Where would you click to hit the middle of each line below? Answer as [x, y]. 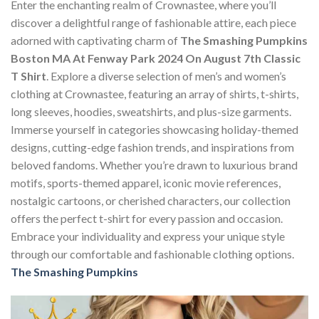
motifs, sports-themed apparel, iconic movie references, [146, 183]
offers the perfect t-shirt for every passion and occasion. [147, 219]
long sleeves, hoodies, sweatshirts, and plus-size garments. [151, 112]
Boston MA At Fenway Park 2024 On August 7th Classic [156, 58]
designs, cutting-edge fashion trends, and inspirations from [152, 147]
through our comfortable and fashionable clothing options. [152, 254]
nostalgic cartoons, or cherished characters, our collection [151, 201]
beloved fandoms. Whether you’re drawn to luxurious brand [154, 165]
